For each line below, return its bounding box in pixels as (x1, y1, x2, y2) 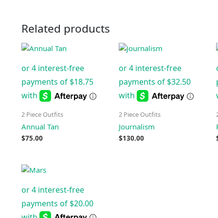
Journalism (118, 121, 155, 131)
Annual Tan (21, 121, 59, 131)
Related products (21, 21, 110, 36)
